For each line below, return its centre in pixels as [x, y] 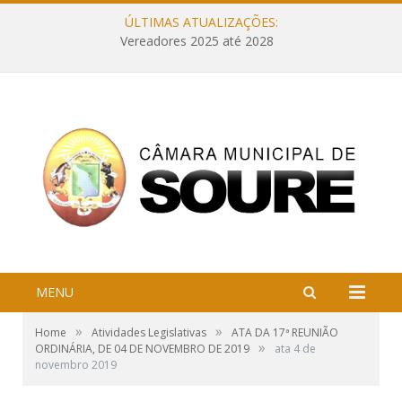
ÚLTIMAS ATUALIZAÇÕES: [201, 22]
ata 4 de [295, 349]
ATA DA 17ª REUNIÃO [285, 333]
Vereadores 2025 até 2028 [197, 41]
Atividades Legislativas [149, 333]
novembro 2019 [76, 365]
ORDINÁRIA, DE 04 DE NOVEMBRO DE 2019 [142, 349]
